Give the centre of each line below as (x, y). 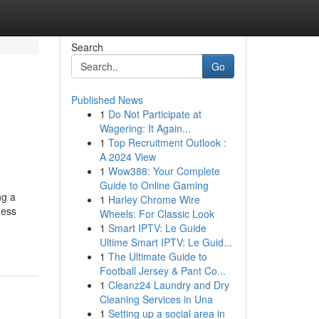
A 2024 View (127, 157)
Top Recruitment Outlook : (167, 142)
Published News (107, 100)
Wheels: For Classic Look (157, 214)
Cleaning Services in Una (156, 299)
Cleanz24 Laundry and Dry (168, 285)
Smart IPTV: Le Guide (157, 228)
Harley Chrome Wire (154, 199)
